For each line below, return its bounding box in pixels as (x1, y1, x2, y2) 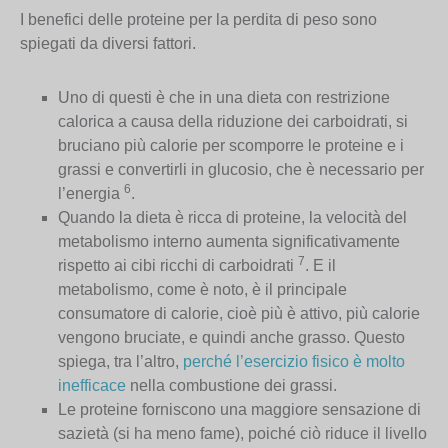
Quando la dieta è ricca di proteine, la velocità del (58, 208, 408, 226)
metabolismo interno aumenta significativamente (58, 232, 401, 250)
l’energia (58, 184, 125, 202)
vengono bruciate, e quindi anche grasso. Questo (58, 328, 406, 346)
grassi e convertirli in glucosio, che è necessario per (58, 160, 425, 178)
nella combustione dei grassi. (126, 376, 338, 394)
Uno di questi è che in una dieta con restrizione (58, 88, 391, 106)
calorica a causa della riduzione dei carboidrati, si (58, 112, 409, 130)
